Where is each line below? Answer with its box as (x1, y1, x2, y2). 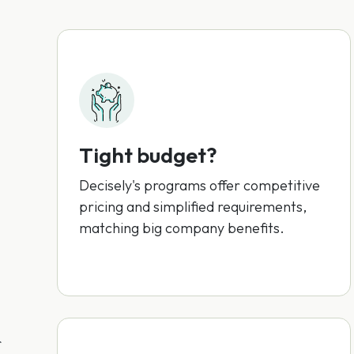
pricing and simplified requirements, (79, 198, 307, 216)
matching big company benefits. (79, 219, 284, 237)
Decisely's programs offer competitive (79, 176, 320, 194)
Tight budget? (79, 141, 217, 168)
